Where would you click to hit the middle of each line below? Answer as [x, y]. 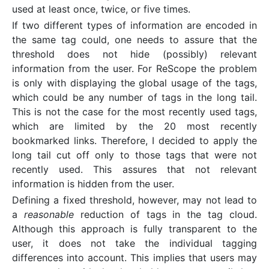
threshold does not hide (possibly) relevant [134, 54]
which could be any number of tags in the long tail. [134, 98]
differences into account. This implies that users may [134, 258]
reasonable [49, 215]
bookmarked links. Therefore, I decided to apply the [134, 141]
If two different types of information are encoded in [134, 26]
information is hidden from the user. [93, 184]
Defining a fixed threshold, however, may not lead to [134, 200]
